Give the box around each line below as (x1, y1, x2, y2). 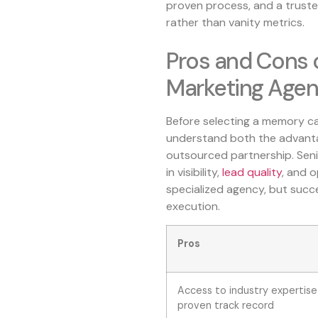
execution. (166, 198, 220, 214)
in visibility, (166, 164, 222, 180)
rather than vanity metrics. (166, 15, 305, 31)
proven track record (177, 298, 274, 312)
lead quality (222, 164, 282, 180)
